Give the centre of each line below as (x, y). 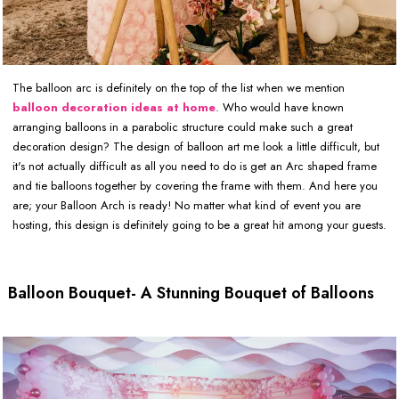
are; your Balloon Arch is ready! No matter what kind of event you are (187, 205)
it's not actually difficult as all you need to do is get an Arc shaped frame (195, 166)
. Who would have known (280, 107)
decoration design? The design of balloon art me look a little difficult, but (196, 146)
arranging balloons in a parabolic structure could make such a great (183, 126)
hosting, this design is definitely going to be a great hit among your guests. (199, 224)
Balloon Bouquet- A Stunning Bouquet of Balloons (191, 293)
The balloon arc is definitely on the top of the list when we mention (179, 87)
